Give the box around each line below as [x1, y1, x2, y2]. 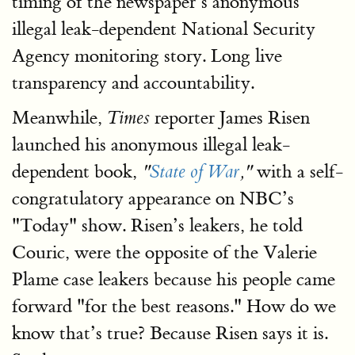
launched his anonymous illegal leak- [12, 133, 290, 156]
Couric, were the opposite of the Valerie [12, 241, 317, 264]
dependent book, [12, 160, 142, 183]
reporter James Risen [150, 106, 310, 129]
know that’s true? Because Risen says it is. [12, 322, 328, 345]
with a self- [252, 160, 343, 183]
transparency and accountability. [12, 71, 254, 94]
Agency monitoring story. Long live [12, 44, 282, 67]
